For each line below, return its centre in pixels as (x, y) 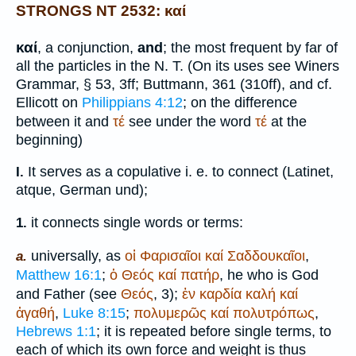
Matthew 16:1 (59, 275)
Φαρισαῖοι (170, 255)
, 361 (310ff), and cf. (268, 84)
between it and (64, 121)
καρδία (221, 294)
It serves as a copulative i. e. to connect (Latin (171, 172)
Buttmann (174, 84)
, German (83, 190)
